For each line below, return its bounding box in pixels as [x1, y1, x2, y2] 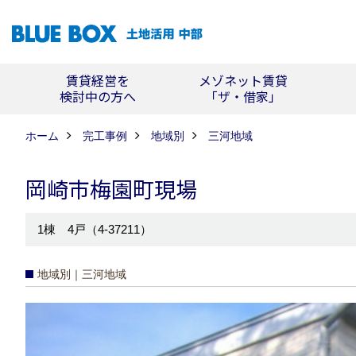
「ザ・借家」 [204, 87, 281, 106]
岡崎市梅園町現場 [25, 173, 197, 204]
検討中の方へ [60, 87, 136, 106]
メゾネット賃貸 [198, 71, 288, 90]
